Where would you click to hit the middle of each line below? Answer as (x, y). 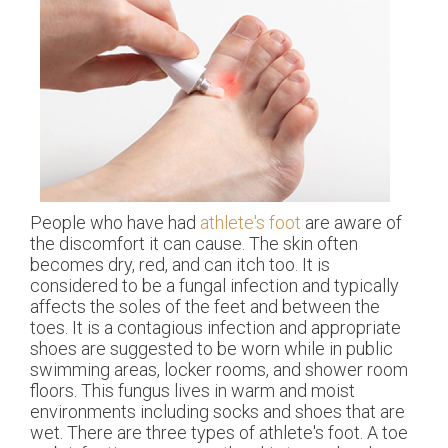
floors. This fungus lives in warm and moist (192, 391)
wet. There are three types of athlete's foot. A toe (219, 433)
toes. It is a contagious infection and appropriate (215, 328)
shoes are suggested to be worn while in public (211, 349)
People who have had (115, 223)
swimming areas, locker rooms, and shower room (219, 370)
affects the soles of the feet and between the (205, 307)
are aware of (351, 223)
